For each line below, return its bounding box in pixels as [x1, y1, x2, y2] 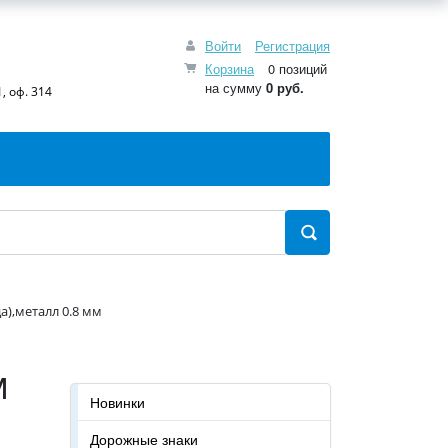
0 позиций [264, 58, 327, 78]
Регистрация [255, 35, 330, 55]
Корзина [205, 58, 254, 78]
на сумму [205, 77, 266, 97]
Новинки [90, 392, 145, 412]
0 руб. [266, 77, 304, 97]
